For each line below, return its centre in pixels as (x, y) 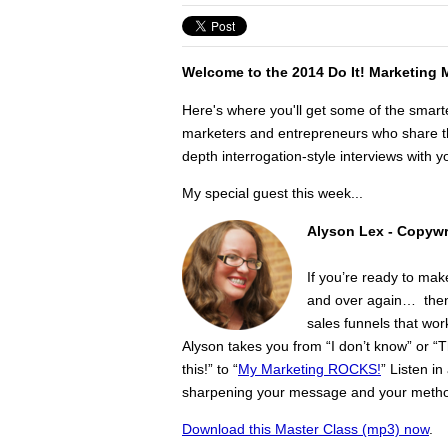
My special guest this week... (274, 193)
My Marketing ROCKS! (309, 368)
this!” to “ (210, 368)
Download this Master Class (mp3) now (305, 428)
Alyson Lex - (352, 230)
